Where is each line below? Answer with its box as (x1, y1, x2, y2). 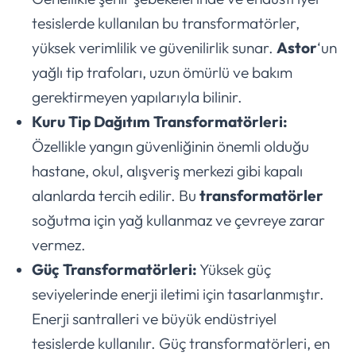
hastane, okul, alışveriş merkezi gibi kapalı (32, 161, 303, 181)
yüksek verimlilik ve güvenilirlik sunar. (32, 38, 277, 58)
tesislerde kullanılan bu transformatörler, (32, 14, 300, 33)
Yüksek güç (197, 260, 271, 280)
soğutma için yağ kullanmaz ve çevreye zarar (32, 211, 325, 230)
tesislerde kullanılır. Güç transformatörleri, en (32, 334, 330, 354)
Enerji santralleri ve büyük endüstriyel (32, 309, 277, 329)
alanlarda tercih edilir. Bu (32, 186, 199, 206)
